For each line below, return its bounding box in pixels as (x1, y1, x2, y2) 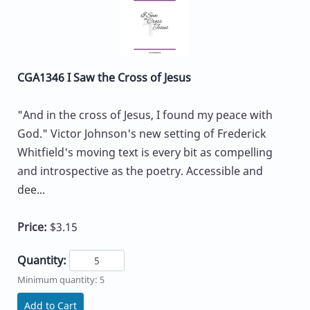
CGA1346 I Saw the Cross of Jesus (17, 70, 191, 86)
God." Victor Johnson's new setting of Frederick (17, 126, 266, 142)
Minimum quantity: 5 (17, 273, 104, 286)
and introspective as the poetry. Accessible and (17, 163, 263, 179)
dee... (17, 182, 45, 198)
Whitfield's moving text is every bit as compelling (17, 145, 273, 161)
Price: (17, 219, 50, 235)
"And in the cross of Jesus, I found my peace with (17, 107, 273, 123)
